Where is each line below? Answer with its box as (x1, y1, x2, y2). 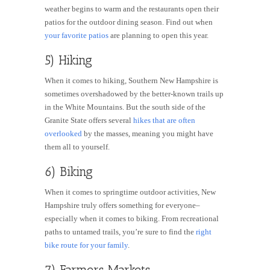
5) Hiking (45, 52, 92, 68)
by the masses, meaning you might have (84, 129, 213, 139)
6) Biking (45, 164, 93, 180)
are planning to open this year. (108, 31, 210, 40)
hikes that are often (133, 116, 195, 125)
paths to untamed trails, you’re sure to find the (45, 227, 196, 237)
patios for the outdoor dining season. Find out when (45, 17, 213, 27)
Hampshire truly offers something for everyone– (45, 201, 200, 210)
